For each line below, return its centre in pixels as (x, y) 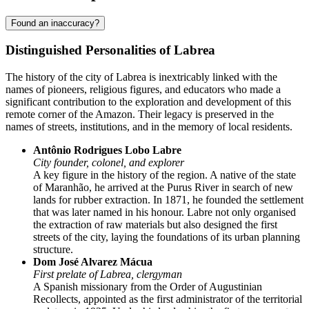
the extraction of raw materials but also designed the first (155, 225)
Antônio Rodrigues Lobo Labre (107, 150)
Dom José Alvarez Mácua (93, 262)
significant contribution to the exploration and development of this (148, 102)
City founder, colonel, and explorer (109, 163)
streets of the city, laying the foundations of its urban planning (167, 237)
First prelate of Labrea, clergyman (108, 275)
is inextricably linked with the (212, 77)
